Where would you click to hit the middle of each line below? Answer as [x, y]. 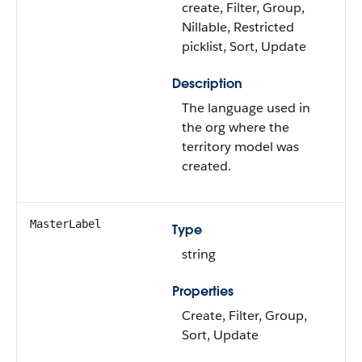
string [199, 254]
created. [206, 166]
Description [207, 84]
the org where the [236, 127]
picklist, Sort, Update [244, 46]
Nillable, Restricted [238, 27]
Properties [203, 291]
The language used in [246, 108]
